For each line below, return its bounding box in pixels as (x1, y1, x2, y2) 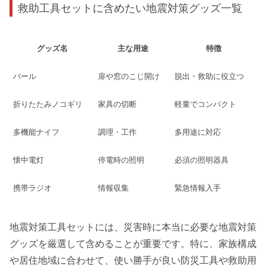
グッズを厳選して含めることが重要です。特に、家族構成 (9, 238, 256, 249)
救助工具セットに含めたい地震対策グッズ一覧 (18, 1, 243, 14)
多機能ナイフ (13, 128, 59, 137)
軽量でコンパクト (175, 100, 236, 109)
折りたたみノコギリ (13, 100, 83, 109)
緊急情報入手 (175, 183, 221, 193)
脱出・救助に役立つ (175, 72, 244, 81)
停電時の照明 (98, 156, 144, 165)
